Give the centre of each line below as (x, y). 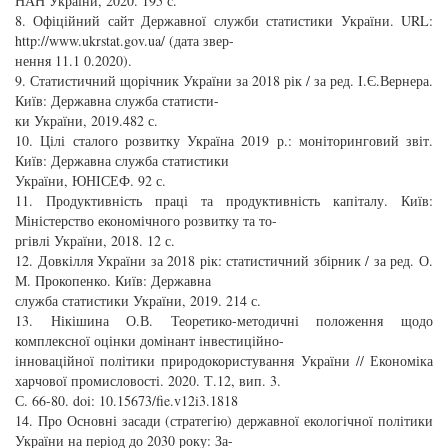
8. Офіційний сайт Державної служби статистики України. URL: (224, 20)
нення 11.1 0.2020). (73, 60)
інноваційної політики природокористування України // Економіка (224, 360)
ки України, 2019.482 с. (86, 120)
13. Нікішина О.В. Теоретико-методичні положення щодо (224, 320)
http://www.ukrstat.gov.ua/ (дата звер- (124, 40)
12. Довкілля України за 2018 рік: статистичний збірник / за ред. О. (224, 260)
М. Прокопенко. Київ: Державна (113, 280)
